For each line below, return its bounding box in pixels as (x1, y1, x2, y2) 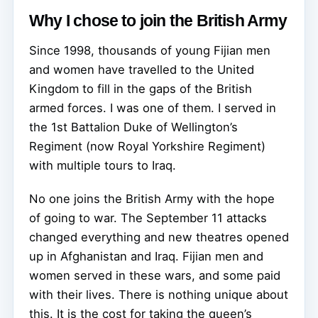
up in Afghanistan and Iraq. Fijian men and (29, 248, 263, 263)
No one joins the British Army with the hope (29, 191, 275, 206)
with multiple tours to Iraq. (29, 158, 176, 172)
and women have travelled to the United (29, 62, 254, 77)
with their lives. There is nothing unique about (29, 287, 288, 302)
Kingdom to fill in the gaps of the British (29, 81, 252, 96)
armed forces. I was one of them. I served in (29, 100, 276, 115)
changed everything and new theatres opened (29, 229, 289, 244)
